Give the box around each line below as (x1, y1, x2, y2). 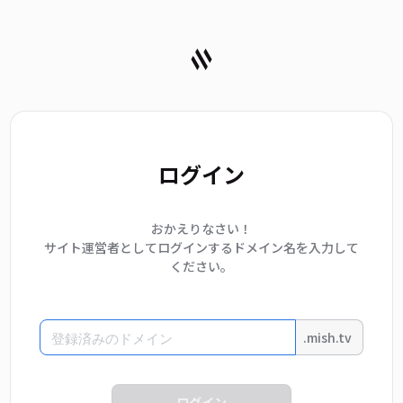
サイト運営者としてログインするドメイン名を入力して (44, 238, 359, 256)
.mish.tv (303, 327, 352, 346)
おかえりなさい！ (151, 219, 252, 237)
